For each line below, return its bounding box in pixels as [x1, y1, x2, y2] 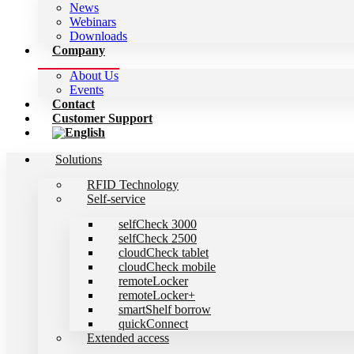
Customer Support [52, 111, 153, 125]
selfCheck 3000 [119, 217, 197, 231]
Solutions [55, 153, 102, 166]
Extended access [87, 331, 169, 345]
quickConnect [119, 317, 188, 330]
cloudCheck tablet [119, 246, 209, 259]
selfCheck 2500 [119, 232, 197, 245]
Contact [52, 97, 95, 111]
